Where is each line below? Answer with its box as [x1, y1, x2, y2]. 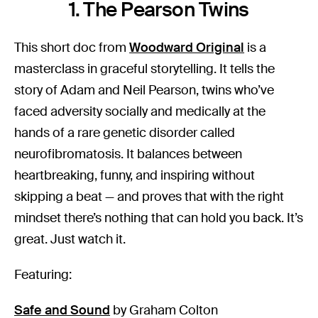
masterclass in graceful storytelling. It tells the [14, 60, 275, 78]
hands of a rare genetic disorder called [14, 124, 236, 142]
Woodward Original [129, 39, 245, 57]
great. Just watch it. [14, 231, 126, 248]
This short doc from [14, 39, 130, 57]
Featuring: [14, 266, 72, 284]
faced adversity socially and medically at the [14, 103, 266, 121]
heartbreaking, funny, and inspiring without [14, 167, 256, 185]
